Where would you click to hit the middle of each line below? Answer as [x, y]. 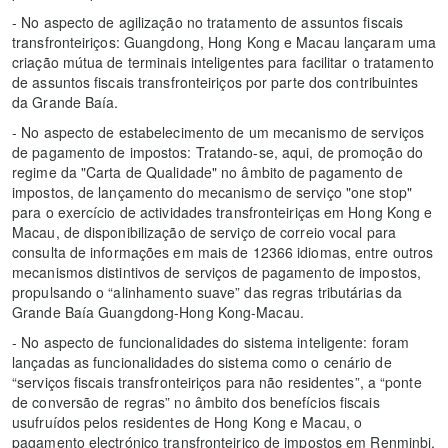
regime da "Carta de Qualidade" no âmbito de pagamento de [207, 172]
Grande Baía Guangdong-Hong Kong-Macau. [158, 312]
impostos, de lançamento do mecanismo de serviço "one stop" [212, 192]
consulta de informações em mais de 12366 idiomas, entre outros [223, 252]
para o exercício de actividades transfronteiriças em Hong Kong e [222, 212]
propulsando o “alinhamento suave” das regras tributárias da [207, 292]
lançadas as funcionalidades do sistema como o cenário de [202, 362]
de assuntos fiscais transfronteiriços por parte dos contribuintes [215, 82]
